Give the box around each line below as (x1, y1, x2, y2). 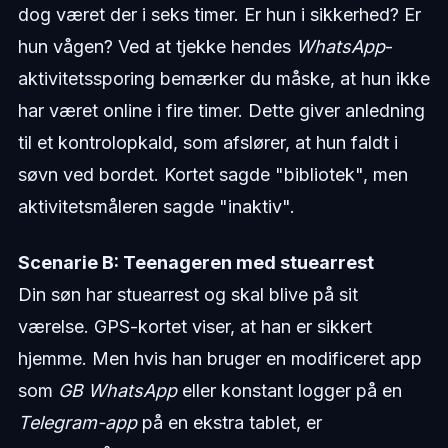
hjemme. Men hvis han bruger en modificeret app (17, 347, 422, 369)
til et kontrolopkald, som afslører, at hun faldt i (17, 131, 398, 153)
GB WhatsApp (57, 379, 177, 401)
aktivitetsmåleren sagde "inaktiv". (17, 195, 295, 217)
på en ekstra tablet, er (136, 411, 322, 433)
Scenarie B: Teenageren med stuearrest (17, 251, 374, 273)
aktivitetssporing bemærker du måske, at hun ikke (17, 67, 430, 89)
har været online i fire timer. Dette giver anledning (17, 99, 425, 121)
